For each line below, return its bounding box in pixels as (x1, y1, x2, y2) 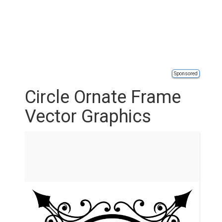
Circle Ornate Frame (25, 87, 181, 108)
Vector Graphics (25, 106, 151, 127)
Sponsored (174, 71, 198, 76)
